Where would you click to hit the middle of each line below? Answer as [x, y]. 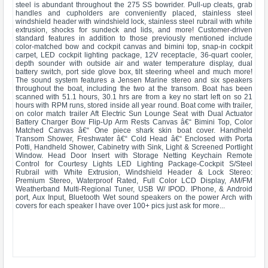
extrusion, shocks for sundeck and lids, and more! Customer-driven [134, 30]
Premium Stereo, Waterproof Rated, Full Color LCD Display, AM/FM [134, 181]
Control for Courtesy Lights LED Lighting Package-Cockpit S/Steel [134, 164]
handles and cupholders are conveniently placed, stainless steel [134, 13]
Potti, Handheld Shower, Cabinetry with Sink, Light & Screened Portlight [134, 147]
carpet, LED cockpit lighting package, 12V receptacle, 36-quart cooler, [134, 55]
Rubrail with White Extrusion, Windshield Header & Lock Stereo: [134, 172]
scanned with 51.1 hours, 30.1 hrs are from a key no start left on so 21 [134, 97]
